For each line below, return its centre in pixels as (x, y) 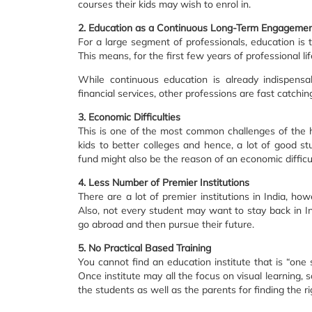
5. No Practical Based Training (145, 248)
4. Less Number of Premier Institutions (164, 182)
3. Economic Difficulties (129, 117)
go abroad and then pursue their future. (166, 224)
